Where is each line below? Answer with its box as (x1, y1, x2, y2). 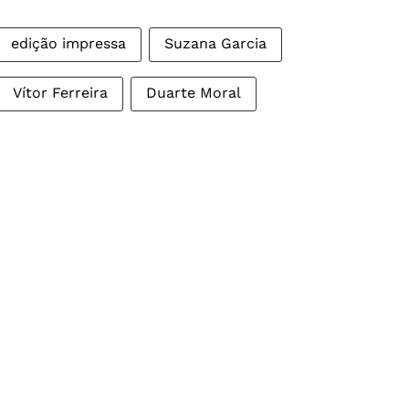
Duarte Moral (146, 84, 241, 102)
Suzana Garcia (164, 35, 267, 53)
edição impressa (11, 35, 126, 53)
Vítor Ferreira (13, 84, 108, 102)
